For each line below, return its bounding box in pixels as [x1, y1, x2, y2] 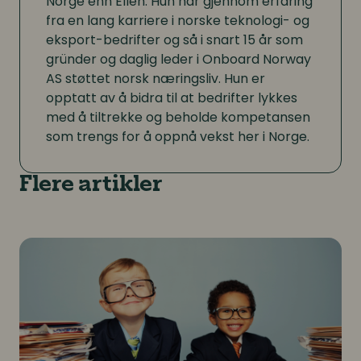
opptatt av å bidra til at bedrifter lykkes [46, 88, 297, 107]
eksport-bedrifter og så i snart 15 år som [46, 30, 303, 49]
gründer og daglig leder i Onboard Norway [46, 49, 311, 68]
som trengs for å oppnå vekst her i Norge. [46, 127, 309, 146]
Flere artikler [19, 174, 163, 197]
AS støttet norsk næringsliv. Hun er [46, 68, 265, 88]
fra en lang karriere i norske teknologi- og [46, 10, 309, 30]
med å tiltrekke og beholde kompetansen [46, 107, 310, 127]
